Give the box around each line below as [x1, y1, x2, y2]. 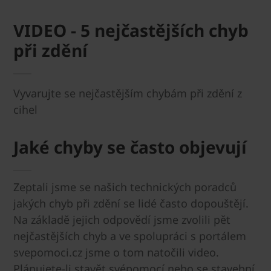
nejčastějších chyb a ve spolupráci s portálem [13, 229, 246, 243]
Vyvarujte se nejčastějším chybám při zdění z [13, 86, 242, 100]
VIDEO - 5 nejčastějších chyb [13, 19, 249, 42]
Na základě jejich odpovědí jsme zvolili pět [13, 212, 230, 227]
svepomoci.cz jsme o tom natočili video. [13, 245, 219, 260]
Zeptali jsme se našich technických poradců [13, 180, 237, 194]
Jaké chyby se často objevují [13, 135, 247, 158]
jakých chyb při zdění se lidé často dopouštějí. [13, 196, 249, 211]
